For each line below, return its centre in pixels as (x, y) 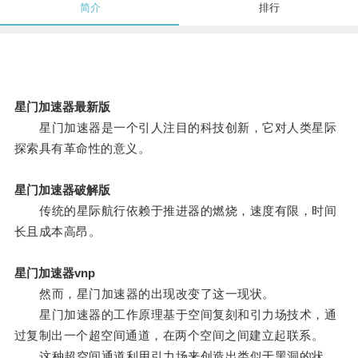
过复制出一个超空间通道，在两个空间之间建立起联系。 (169, 336)
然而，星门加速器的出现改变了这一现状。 (144, 294)
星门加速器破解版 (62, 190)
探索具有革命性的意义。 (82, 149)
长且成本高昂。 (58, 232)
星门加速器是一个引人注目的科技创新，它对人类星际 (175, 128)
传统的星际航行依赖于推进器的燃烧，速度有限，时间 (175, 211)
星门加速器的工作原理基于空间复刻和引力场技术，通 (175, 315)
